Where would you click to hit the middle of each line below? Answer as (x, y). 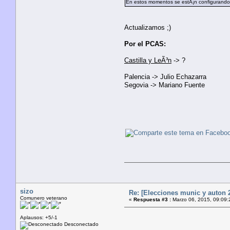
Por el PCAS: (145, 44)
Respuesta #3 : (152, 199)
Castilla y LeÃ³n (148, 60)
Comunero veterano (44, 198)
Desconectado (81, 224)
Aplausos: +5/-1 (39, 217)
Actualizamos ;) (148, 27)
